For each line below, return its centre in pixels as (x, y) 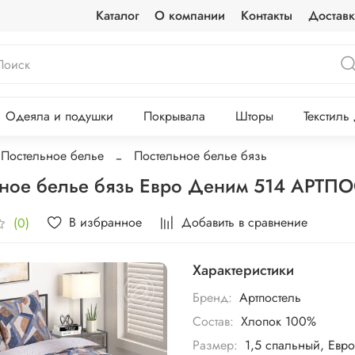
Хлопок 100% (278, 321)
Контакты (266, 15)
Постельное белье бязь (200, 156)
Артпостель (270, 297)
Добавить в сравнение (245, 223)
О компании (189, 15)
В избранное (106, 223)
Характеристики (244, 271)
